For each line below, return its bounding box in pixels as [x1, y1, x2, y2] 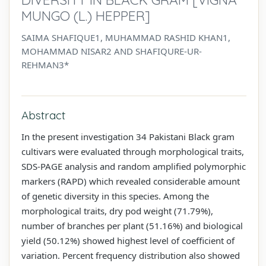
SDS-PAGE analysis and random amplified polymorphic [21, 160, 246, 172]
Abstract [21, 107, 65, 122]
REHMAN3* [21, 58, 69, 71]
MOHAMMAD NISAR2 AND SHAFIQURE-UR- [21, 45, 202, 57]
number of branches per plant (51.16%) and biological [21, 219, 243, 232]
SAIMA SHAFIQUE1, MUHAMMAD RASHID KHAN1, [21, 31, 230, 43]
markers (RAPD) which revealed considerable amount [21, 175, 240, 187]
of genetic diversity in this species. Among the [21, 189, 209, 202]
